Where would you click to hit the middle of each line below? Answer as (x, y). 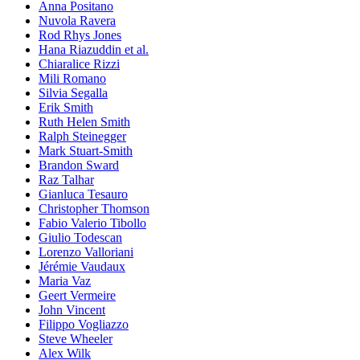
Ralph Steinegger (82, 136)
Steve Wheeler (76, 338)
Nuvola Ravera (77, 20)
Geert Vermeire (77, 295)
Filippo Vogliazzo (84, 324)
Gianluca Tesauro (83, 194)
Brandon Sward (79, 165)
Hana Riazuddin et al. (94, 49)
